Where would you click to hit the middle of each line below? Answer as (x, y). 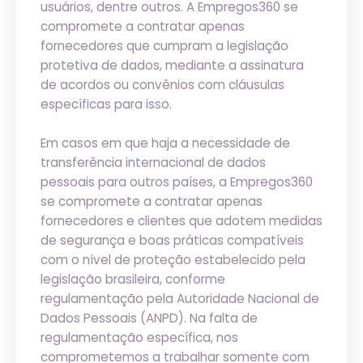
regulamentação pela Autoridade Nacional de (180, 299)
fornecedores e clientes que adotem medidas (181, 221)
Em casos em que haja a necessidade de (165, 143)
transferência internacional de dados (153, 162)
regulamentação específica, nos (139, 337)
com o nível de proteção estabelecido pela (173, 260)
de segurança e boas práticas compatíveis (172, 240)
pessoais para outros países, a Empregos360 (177, 182)
